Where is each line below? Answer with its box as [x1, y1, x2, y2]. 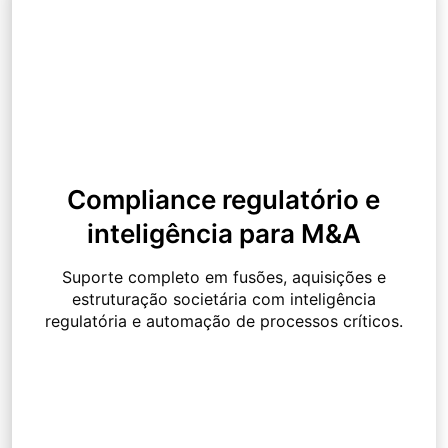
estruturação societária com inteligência [71, 289, 376, 310]
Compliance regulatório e [67, 184, 381, 216]
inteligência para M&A [86, 218, 361, 250]
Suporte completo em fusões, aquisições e [61, 267, 386, 288]
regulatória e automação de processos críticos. [44, 311, 403, 332]
